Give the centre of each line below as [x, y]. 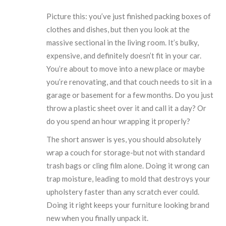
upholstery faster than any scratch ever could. [123, 191]
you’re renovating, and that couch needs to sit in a [129, 81]
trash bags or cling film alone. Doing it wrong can [128, 165]
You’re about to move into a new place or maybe [126, 68]
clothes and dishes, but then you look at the [118, 29]
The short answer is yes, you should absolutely [124, 139]
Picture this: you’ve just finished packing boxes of [129, 16]
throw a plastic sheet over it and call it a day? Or [127, 108]
